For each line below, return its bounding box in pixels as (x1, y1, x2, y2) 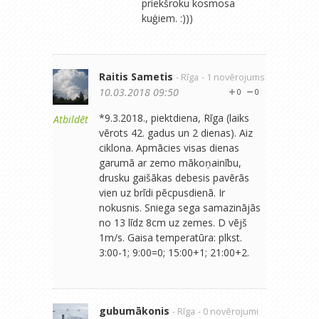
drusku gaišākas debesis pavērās (99, 170, 249, 184)
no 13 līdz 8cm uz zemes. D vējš (99, 215, 247, 229)
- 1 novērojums (202, 70, 265, 83)
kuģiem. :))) (142, 11, 193, 25)
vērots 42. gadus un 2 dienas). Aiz (99, 125, 253, 140)
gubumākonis (99, 303, 169, 318)
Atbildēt (53, 112, 88, 126)
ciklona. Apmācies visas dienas (99, 140, 239, 155)
